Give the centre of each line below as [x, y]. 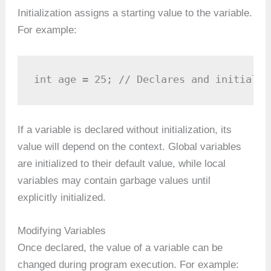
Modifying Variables [62, 231]
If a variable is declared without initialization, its [125, 130]
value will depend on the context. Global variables [130, 147]
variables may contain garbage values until [114, 181]
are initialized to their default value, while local [122, 164]
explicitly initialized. [62, 198]
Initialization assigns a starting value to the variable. [135, 13]
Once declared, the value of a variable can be [120, 248]
